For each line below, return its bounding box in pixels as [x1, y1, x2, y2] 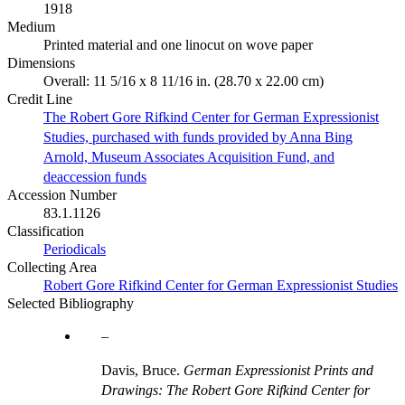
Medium [7, 18, 55, 34]
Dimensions [7, 54, 75, 71]
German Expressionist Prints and [184, 362, 373, 378]
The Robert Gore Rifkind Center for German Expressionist [43, 108, 379, 125]
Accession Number [7, 186, 117, 202]
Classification [7, 222, 84, 239]
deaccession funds [43, 168, 146, 184]
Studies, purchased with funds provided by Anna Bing [43, 128, 353, 145]
